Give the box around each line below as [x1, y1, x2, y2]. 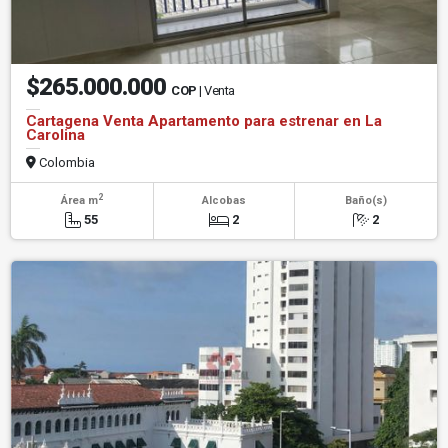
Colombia [36, 154, 95, 170]
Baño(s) [344, 193, 387, 207]
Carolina [26, 125, 85, 144]
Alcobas [201, 193, 246, 207]
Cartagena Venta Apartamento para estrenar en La [26, 111, 382, 130]
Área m [60, 193, 98, 207]
